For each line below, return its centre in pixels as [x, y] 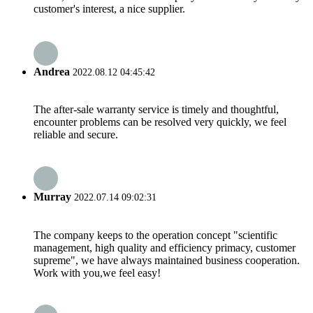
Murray [52, 197]
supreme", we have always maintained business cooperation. [167, 260]
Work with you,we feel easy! [97, 272]
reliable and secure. [76, 134]
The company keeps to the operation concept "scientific [155, 235]
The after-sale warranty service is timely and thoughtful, [156, 109]
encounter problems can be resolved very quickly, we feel [160, 122]
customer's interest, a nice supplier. [109, 9]
